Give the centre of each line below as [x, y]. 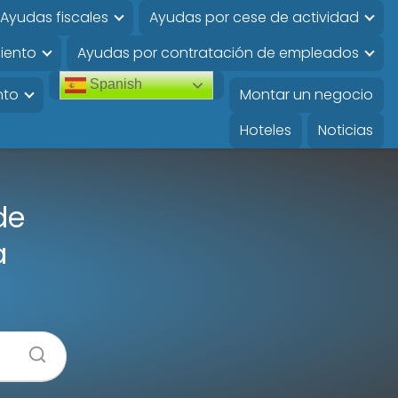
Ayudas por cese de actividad [254, 17]
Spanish [114, 84]
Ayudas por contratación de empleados [218, 53]
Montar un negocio [306, 95]
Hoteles [265, 130]
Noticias [345, 130]
